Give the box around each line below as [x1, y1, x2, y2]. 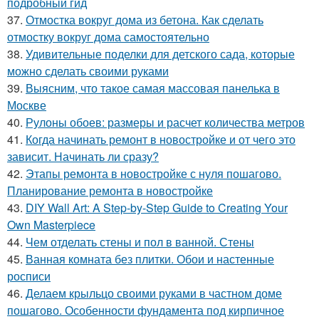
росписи [7, 267, 51, 284]
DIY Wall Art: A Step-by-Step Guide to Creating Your [26, 199, 288, 216]
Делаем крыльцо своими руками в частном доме [26, 284, 282, 301]
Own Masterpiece [7, 216, 95, 233]
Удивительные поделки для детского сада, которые [26, 45, 295, 62]
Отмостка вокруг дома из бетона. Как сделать [26, 11, 263, 28]
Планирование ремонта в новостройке [7, 182, 213, 199]
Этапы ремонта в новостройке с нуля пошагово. [26, 164, 281, 182]
